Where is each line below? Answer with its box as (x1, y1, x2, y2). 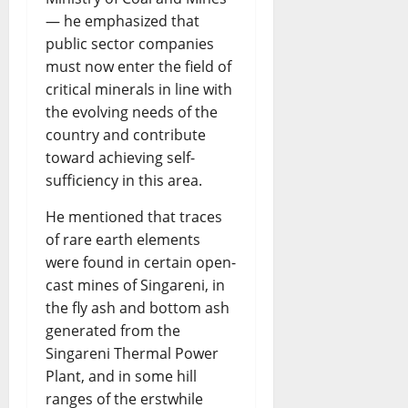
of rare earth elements (46, 229, 200, 250)
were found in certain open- (46, 252, 236, 273)
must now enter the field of (46, 56, 231, 77)
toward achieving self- (46, 148, 195, 168)
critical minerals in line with (46, 79, 232, 100)
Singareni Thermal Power (46, 343, 219, 364)
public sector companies (46, 34, 214, 55)
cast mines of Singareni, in (46, 275, 225, 296)
